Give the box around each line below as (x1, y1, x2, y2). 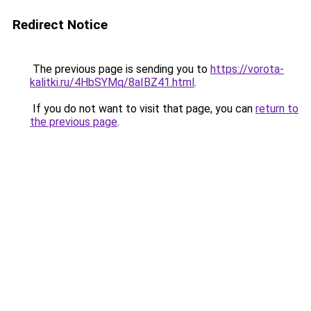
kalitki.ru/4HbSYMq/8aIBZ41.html (30, 76, 194, 89)
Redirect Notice (12, 17, 108, 33)
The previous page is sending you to (30, 62, 210, 76)
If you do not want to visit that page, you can (30, 102, 255, 115)
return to (255, 102, 299, 115)
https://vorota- (210, 62, 284, 76)
